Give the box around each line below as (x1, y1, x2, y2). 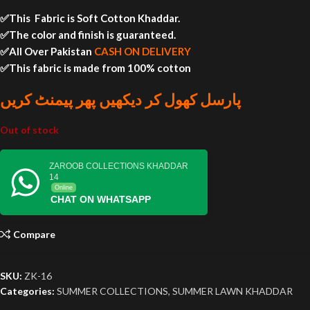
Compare (13, 228, 56, 241)
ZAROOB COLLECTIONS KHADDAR (49, 161, 188, 171)
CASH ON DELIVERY (94, 45, 191, 57)
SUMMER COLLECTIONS (57, 285, 168, 298)
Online (55, 184, 73, 191)
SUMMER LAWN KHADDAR (172, 285, 293, 298)
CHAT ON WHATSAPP (51, 194, 151, 205)
